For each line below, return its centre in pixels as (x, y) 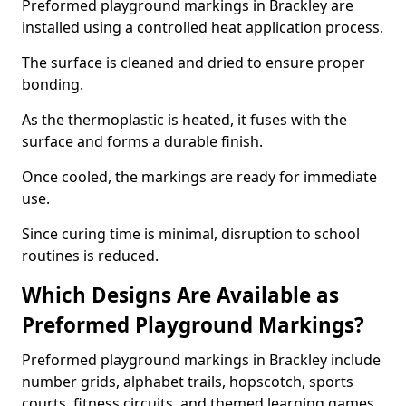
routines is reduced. (90, 256)
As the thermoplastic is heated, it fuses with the (184, 120)
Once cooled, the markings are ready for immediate (199, 177)
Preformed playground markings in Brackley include (201, 360)
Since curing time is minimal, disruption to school (191, 234)
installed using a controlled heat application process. (203, 27)
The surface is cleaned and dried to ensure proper (193, 63)
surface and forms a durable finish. (142, 141)
